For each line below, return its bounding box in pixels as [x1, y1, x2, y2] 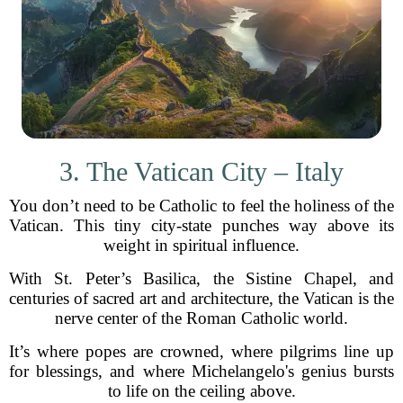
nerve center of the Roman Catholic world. [55, 309, 348, 327]
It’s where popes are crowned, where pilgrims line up [9, 342, 394, 361]
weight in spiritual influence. [103, 236, 300, 255]
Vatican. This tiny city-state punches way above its [9, 216, 394, 235]
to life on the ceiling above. [107, 381, 296, 400]
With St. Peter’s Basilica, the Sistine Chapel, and [9, 269, 394, 288]
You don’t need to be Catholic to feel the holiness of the [9, 196, 394, 215]
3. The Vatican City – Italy [59, 157, 344, 186]
